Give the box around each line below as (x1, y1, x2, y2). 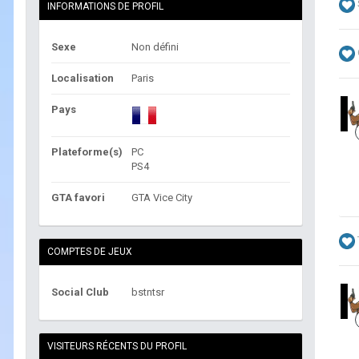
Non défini (131, 41, 179, 54)
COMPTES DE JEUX (47, 246, 132, 258)
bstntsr (131, 286, 164, 299)
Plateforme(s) (51, 146, 123, 159)
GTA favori (51, 192, 105, 204)
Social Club (51, 286, 109, 299)
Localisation (51, 72, 114, 85)
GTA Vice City (131, 192, 192, 204)
